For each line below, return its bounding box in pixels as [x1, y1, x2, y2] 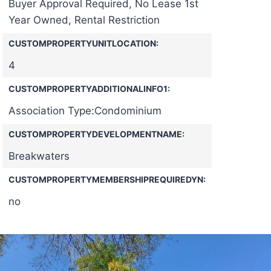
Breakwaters [8, 149, 70, 162]
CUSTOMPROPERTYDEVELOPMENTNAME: [8, 128, 184, 139]
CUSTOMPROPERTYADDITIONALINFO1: [8, 83, 170, 94]
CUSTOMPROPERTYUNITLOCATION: [8, 38, 158, 48]
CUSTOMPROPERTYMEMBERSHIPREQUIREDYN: [8, 174, 206, 184]
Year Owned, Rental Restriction [8, 13, 160, 26]
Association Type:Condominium [8, 104, 162, 117]
